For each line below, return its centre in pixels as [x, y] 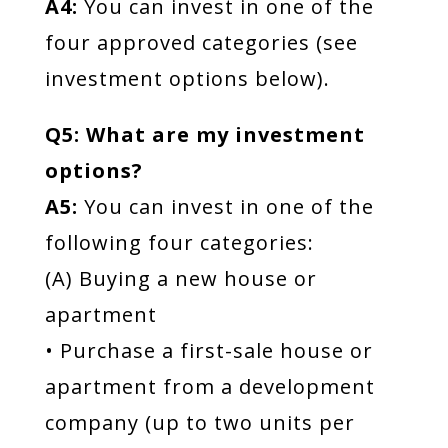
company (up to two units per [199, 422]
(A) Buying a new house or [180, 278]
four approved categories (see [201, 42]
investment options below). [187, 78]
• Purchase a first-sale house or [208, 350]
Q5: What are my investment [204, 134]
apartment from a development [209, 386]
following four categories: [179, 242]
